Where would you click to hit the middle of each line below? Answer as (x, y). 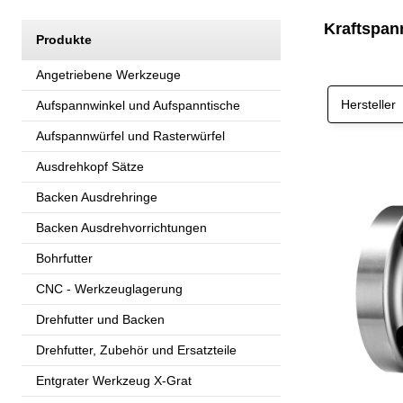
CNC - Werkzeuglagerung (109, 288)
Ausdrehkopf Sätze (90, 166)
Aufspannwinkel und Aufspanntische (138, 105)
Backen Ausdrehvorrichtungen (121, 227)
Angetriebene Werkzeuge (108, 74)
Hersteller (368, 104)
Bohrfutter (64, 258)
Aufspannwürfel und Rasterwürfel (130, 135)
